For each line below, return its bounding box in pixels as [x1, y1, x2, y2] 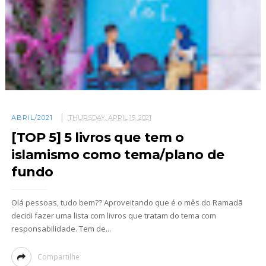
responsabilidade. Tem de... [11, 223, 111, 235]
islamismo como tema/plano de [11, 147, 224, 163]
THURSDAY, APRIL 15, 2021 [68, 113, 151, 122]
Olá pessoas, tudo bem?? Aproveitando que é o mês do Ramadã [11, 197, 243, 208]
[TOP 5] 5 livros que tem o [11, 129, 184, 146]
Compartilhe [37, 252, 80, 262]
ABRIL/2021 [11, 113, 53, 122]
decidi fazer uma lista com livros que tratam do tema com [11, 210, 216, 221]
